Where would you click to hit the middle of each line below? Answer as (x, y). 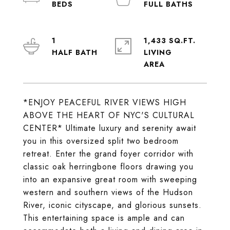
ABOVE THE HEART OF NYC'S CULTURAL (109, 115)
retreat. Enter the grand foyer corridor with (108, 154)
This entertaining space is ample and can (104, 218)
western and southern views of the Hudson (108, 192)
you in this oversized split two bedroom (101, 141)
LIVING (158, 52)
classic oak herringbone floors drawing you (108, 167)
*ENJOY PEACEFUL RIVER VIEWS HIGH (105, 102)
